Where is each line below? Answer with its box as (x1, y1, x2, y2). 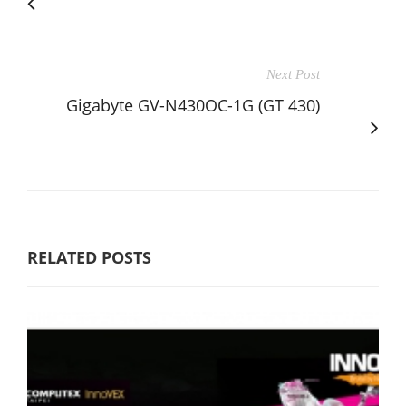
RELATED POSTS (27, 246, 151, 268)
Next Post (266, 66, 320, 82)
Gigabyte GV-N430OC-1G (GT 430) (66, 93, 320, 116)
